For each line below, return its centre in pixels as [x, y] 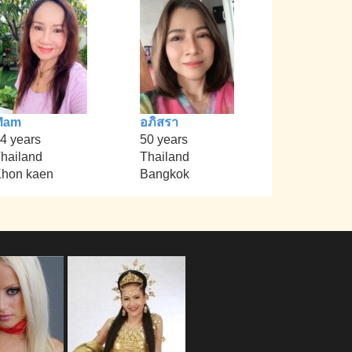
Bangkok [164, 174]
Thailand [164, 157]
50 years [163, 140]
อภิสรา [159, 123]
